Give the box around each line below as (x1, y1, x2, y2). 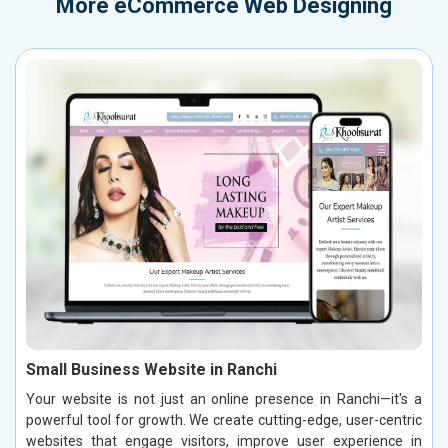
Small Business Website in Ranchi (26, 360, 277, 380)
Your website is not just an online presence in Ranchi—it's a (26, 391, 422, 408)
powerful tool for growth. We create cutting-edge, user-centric (26, 412, 422, 429)
